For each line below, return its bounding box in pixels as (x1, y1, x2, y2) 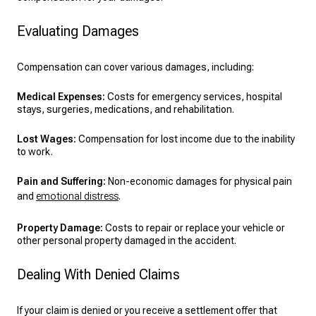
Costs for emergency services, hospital (105, 91, 282, 102)
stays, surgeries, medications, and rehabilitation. (17, 104, 234, 115)
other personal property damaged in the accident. (17, 235, 236, 246)
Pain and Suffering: (17, 176, 106, 187)
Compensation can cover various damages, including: (17, 61, 254, 73)
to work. (17, 146, 53, 157)
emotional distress (36, 190, 119, 202)
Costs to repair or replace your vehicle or (103, 222, 285, 233)
